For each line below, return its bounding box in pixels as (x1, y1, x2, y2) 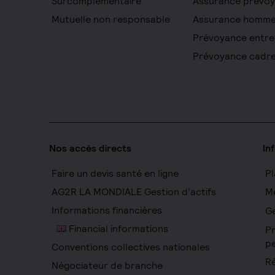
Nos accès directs (49, 142, 131, 155)
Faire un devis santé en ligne (52, 167, 179, 180)
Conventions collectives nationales (52, 241, 210, 254)
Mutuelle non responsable (52, 13, 170, 26)
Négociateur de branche (52, 259, 163, 272)
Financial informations (66, 222, 168, 235)
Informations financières (52, 204, 162, 217)
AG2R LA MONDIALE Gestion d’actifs (52, 185, 216, 198)
